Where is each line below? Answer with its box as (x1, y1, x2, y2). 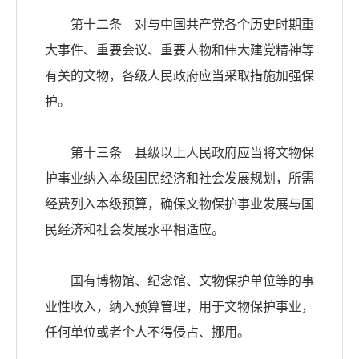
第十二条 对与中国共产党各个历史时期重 (45, 18, 314, 32)
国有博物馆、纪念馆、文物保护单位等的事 (45, 274, 314, 288)
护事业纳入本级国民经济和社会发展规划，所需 (45, 171, 314, 186)
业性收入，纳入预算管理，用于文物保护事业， (45, 300, 314, 314)
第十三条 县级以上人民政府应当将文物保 (45, 146, 314, 160)
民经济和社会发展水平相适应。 (45, 223, 224, 237)
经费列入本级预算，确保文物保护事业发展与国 (45, 197, 314, 212)
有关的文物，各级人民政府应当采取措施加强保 (45, 69, 314, 83)
